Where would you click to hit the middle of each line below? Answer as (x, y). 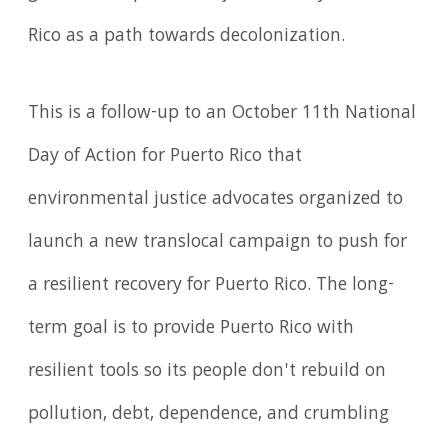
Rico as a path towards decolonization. (187, 36)
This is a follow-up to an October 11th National (222, 114)
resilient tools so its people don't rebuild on (207, 372)
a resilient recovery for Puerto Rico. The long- (211, 286)
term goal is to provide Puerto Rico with (191, 329)
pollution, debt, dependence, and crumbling (209, 415)
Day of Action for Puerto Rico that (165, 157)
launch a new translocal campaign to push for (218, 243)
